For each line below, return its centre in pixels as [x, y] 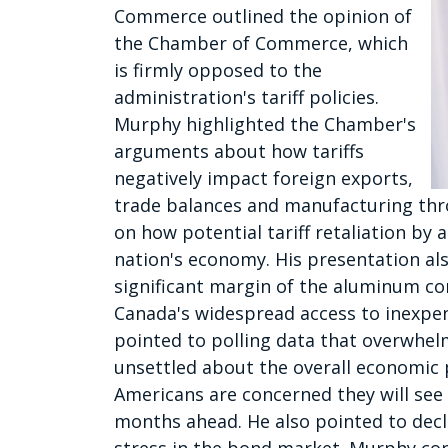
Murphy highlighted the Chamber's [265, 124]
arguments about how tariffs [239, 151]
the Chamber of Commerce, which [261, 43]
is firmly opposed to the [218, 70]
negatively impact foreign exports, [263, 178]
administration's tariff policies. [246, 97]
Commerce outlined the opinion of [263, 16]
